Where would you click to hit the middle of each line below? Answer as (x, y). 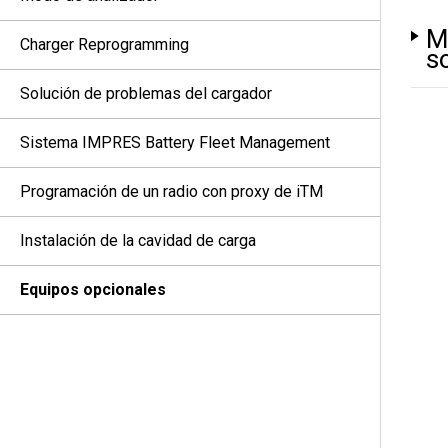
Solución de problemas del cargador (146, 93)
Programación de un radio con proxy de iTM (171, 191)
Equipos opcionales (93, 289)
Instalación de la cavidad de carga (138, 240)
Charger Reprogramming (104, 44)
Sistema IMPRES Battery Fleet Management (175, 142)
